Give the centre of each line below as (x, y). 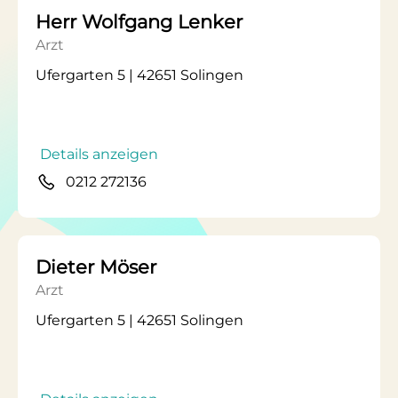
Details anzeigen (99, 154)
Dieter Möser (96, 267)
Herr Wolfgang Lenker (139, 22)
